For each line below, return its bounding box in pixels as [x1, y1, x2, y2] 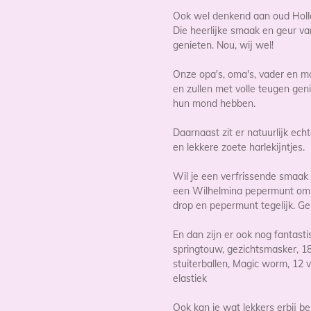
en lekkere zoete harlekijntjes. [173, 141, 308, 153]
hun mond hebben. [173, 97, 255, 110]
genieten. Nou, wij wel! [173, 39, 276, 51]
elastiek [173, 272, 210, 285]
